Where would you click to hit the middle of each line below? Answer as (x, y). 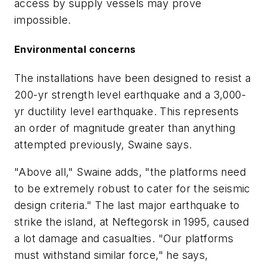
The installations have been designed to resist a (133, 78)
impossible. (43, 20)
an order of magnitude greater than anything (125, 128)
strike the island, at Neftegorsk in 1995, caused (132, 221)
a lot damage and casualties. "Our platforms (124, 238)
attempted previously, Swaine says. (103, 145)
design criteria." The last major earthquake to (127, 205)
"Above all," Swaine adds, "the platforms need (130, 172)
